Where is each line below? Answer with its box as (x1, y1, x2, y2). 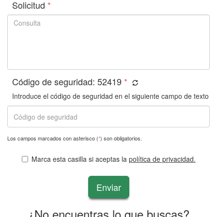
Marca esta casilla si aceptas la (31, 154, 129, 164)
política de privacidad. (128, 154, 196, 164)
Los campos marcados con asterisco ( (7, 134, 98, 142)
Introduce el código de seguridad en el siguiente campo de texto (12, 91, 209, 101)
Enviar (96, 181, 121, 193)
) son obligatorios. (100, 134, 142, 142)
